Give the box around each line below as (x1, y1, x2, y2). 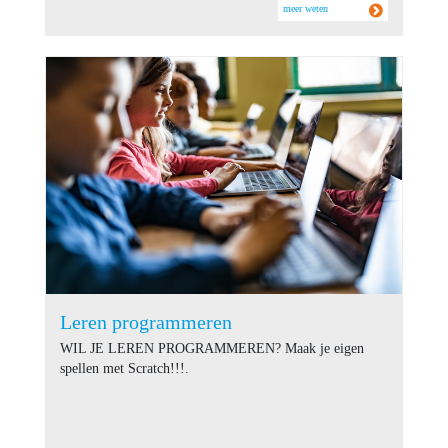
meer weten (283, 2, 328, 14)
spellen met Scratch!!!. (60, 360, 189, 376)
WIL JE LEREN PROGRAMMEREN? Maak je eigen (60, 340, 364, 356)
